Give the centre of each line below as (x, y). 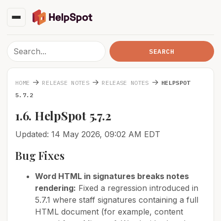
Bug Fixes (40, 155)
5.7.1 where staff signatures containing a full (117, 200)
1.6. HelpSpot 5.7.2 (63, 115)
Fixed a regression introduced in (137, 188)
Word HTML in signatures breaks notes (112, 176)
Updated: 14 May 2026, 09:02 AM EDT (88, 134)
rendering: (55, 188)
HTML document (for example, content (109, 212)
